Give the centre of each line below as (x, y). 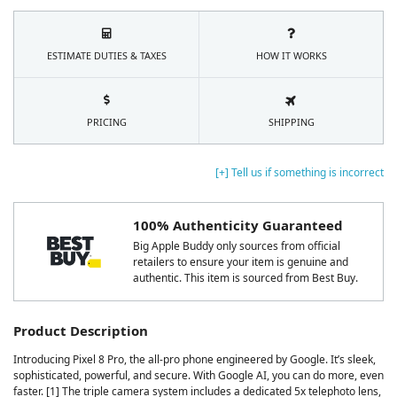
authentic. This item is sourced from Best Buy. (245, 277)
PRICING (106, 122)
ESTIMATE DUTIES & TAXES (106, 56)
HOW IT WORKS (291, 56)
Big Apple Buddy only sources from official (237, 245)
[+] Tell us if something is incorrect (300, 173)
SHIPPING (291, 122)
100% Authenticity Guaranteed (238, 226)
